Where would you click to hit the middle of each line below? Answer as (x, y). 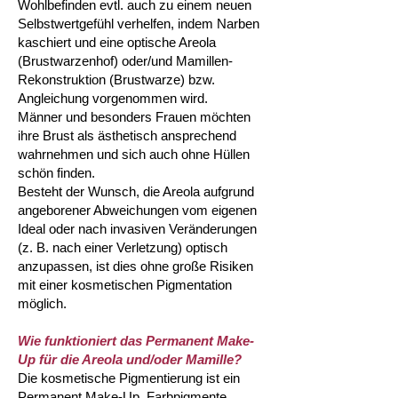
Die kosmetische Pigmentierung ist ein (129, 378)
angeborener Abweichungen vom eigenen (137, 210)
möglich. (42, 303)
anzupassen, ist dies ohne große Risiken (135, 266)
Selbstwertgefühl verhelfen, (96, 24)
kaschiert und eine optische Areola (117, 42)
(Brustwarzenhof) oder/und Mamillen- (125, 61)
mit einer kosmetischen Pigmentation (125, 285)
